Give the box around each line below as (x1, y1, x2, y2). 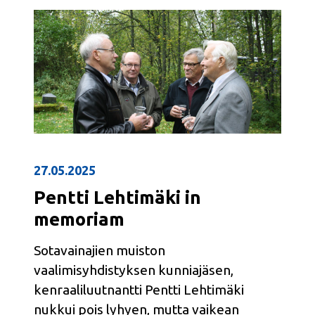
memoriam (34, 208, 124, 229)
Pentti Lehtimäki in (34, 186, 201, 207)
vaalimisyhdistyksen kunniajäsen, (34, 262, 233, 278)
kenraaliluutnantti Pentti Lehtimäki (34, 281, 244, 297)
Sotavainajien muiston (34, 242, 165, 258)
